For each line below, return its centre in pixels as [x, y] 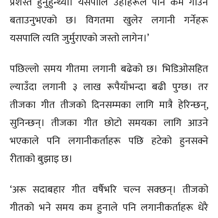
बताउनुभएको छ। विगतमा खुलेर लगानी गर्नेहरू [109, 20]
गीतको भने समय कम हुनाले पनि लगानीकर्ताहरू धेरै [109, 207]
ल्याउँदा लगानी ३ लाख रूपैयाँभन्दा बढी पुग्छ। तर [109, 87]
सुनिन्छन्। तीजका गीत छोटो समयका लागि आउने [109, 123]
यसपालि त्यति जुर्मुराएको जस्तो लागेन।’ [79, 38]
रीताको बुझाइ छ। [41, 159]
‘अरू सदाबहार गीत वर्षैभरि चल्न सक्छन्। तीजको [109, 189]
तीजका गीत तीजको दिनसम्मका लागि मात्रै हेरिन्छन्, [109, 105]
